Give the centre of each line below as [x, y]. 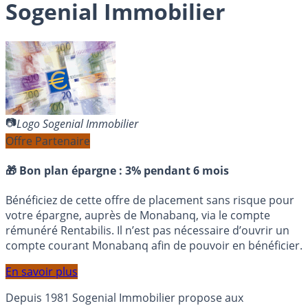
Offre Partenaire [48, 141]
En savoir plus [42, 272]
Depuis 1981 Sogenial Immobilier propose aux [124, 298]
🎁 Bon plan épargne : [65, 171]
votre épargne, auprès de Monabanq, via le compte [138, 216]
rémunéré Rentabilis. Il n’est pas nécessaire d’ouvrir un [147, 231]
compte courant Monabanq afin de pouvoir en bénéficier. [154, 246]
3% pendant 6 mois [177, 171]
